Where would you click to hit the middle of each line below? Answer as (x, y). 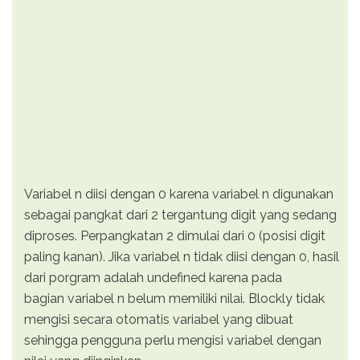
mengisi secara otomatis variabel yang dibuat (159, 319)
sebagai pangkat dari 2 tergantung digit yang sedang (180, 215)
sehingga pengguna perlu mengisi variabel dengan (173, 340)
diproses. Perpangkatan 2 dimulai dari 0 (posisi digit (175, 235)
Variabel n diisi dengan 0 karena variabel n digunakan (179, 194)
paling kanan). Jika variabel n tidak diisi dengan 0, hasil (182, 256)
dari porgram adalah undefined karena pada (153, 277)
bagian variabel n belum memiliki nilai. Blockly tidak (174, 298)
